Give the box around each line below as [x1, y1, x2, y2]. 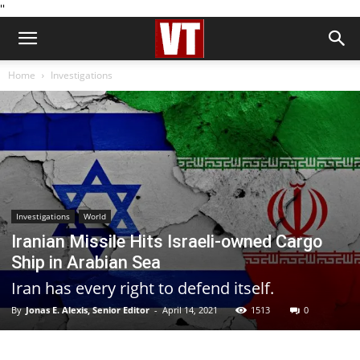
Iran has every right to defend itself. [11, 277, 274, 300]
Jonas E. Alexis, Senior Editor [26, 304, 149, 317]
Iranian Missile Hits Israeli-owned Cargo [11, 231, 322, 252]
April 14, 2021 [162, 304, 218, 317]
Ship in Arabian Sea [11, 252, 161, 273]
